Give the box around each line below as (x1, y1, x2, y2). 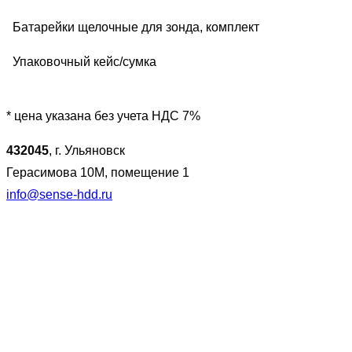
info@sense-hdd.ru (6, 188, 112, 202)
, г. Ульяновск (49, 144, 125, 158)
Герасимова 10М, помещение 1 (6, 166, 189, 180)
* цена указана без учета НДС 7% (6, 109, 200, 123)
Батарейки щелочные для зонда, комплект (13, 20, 259, 34)
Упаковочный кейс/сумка (13, 54, 156, 68)
